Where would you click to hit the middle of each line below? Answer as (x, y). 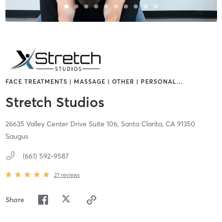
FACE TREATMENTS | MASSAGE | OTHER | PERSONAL (91, 82)
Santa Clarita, (143, 124)
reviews (70, 175)
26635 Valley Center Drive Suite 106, (63, 124)
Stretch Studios (55, 102)
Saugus (17, 137)
